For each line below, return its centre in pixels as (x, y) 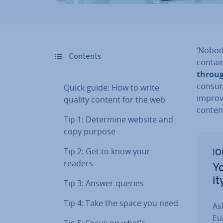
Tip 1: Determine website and (118, 119)
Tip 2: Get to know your (107, 151)
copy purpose (90, 131)
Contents (84, 56)
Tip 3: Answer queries (104, 183)
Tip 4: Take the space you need (121, 203)
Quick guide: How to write (111, 87)
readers (78, 163)
